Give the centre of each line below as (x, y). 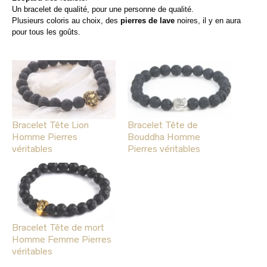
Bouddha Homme (164, 136)
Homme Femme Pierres (62, 240)
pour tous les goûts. (46, 32)
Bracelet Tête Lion (50, 125)
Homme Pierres (45, 136)
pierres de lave (148, 20)
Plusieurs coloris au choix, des (66, 20)
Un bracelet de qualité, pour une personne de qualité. (103, 9)
